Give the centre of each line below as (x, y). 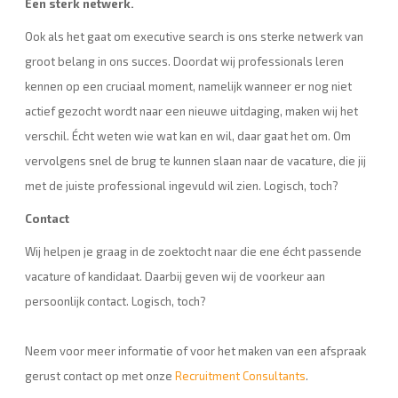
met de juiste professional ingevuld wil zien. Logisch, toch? (182, 186)
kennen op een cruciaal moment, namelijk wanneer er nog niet (188, 86)
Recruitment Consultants (240, 376)
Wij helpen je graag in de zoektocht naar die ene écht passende (193, 251)
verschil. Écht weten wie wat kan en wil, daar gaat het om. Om (188, 136)
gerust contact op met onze (100, 376)
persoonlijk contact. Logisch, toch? (115, 301)
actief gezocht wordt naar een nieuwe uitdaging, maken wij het (191, 111)
